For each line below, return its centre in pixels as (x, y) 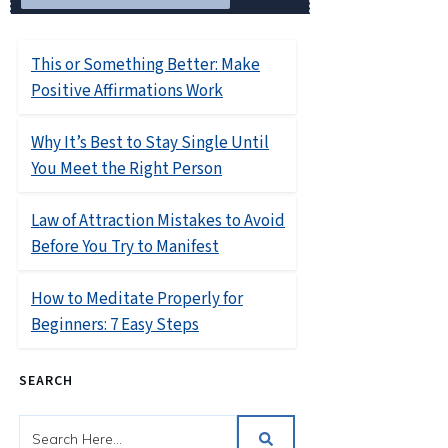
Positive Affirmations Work (127, 90)
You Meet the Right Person (126, 168)
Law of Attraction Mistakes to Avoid (158, 220)
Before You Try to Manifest (125, 246)
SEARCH (46, 380)
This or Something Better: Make (145, 64)
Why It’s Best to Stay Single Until (150, 142)
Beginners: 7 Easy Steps (115, 324)
